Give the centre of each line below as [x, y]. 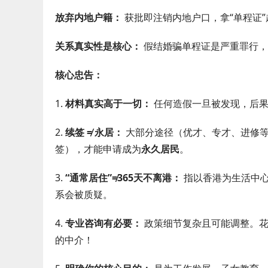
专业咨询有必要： [103, 223]
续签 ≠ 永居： [94, 132]
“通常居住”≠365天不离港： [123, 178]
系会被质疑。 [84, 194]
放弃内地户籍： [89, 17]
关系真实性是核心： [98, 46]
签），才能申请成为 [98, 149]
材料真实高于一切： [108, 103]
